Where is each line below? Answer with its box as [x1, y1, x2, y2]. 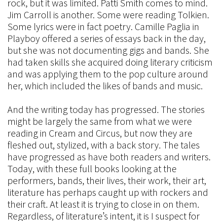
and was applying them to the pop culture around [7, 68, 208, 80]
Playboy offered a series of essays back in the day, [7, 32, 206, 44]
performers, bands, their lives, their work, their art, [7, 174, 206, 186]
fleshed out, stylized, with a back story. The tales [7, 139, 200, 151]
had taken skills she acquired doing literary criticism [7, 56, 213, 68]
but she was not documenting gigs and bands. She [7, 44, 209, 56]
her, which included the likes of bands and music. [7, 79, 203, 92]
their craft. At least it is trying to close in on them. [7, 198, 199, 210]
